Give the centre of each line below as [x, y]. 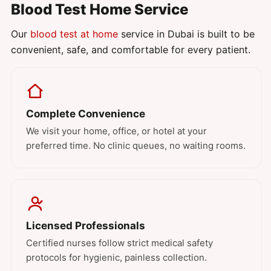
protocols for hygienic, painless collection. [116, 258]
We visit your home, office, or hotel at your [116, 131]
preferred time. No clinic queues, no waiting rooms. [136, 146]
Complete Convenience [86, 114]
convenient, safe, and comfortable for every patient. [131, 50]
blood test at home [74, 34]
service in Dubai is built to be [186, 34]
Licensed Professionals [86, 226]
